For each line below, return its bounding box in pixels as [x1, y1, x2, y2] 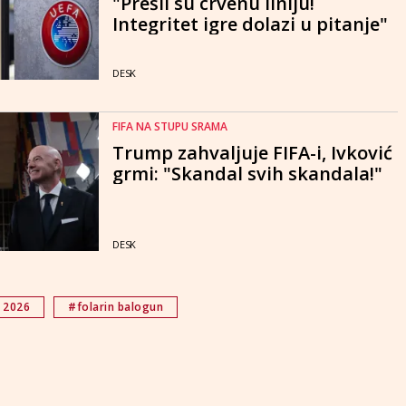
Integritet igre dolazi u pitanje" [112, 11, 388, 36]
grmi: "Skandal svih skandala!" [112, 161, 382, 187]
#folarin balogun [68, 299, 163, 315]
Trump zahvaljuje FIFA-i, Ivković [112, 140, 392, 166]
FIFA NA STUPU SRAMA [112, 119, 227, 135]
